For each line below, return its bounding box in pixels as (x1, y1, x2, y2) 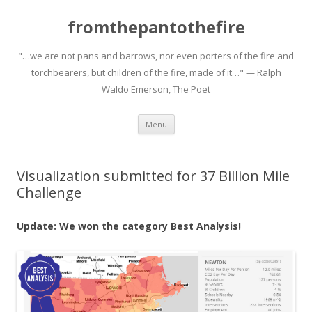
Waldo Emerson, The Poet (102, 83, 210, 95)
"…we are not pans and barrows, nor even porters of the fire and (18, 49, 294, 62)
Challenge (17, 183, 81, 202)
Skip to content (174, 112, 243, 125)
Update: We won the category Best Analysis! (17, 219, 241, 233)
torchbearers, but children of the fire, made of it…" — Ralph (31, 66, 281, 79)
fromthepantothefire (67, 15, 245, 38)
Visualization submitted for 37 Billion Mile (17, 166, 290, 185)
